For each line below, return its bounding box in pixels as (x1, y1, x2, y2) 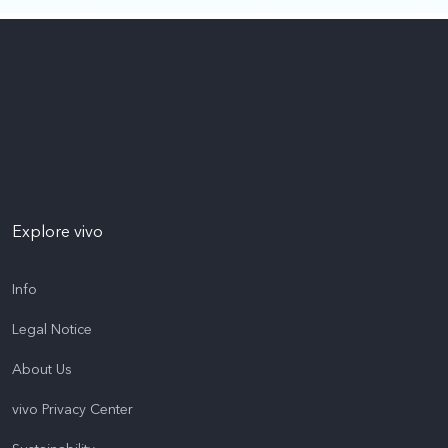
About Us (12, 360, 72, 380)
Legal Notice (12, 320, 92, 340)
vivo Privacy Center (12, 400, 133, 420)
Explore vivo (12, 221, 103, 244)
